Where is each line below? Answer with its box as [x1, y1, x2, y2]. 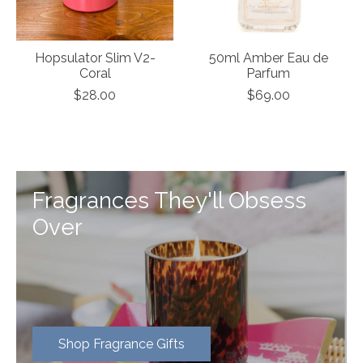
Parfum [246, 66, 290, 82]
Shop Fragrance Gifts [58, 336, 185, 352]
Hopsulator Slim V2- [34, 50, 156, 66]
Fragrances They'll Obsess [32, 187, 306, 214]
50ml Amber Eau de [208, 50, 328, 66]
